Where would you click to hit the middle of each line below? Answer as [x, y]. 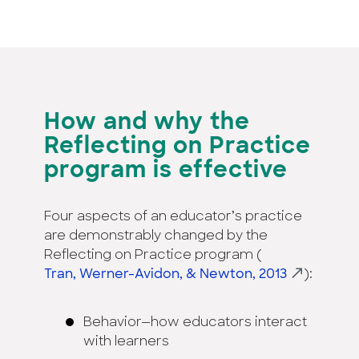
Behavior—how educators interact [195, 323]
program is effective [166, 172]
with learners [126, 343]
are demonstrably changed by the [156, 237]
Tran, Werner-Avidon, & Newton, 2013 [165, 275]
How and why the [147, 124]
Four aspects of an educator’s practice [173, 218]
